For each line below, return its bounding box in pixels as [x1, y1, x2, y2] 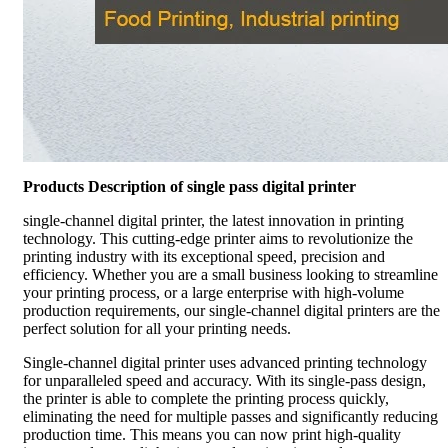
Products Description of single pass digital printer [23, 177, 356, 195]
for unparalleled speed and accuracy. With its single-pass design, [23, 371, 426, 389]
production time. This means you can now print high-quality [23, 425, 401, 443]
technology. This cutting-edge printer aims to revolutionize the [23, 229, 413, 247]
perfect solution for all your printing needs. [23, 319, 291, 337]
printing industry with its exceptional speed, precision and [23, 247, 385, 265]
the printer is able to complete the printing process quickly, [23, 389, 389, 407]
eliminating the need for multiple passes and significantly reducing [23, 407, 438, 425]
